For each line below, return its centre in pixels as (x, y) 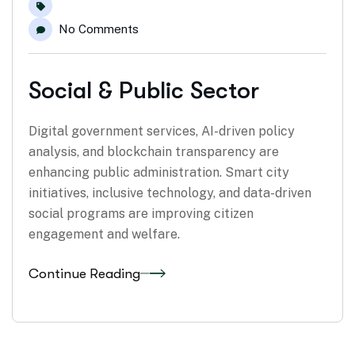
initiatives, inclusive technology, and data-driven (170, 193)
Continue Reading (84, 273)
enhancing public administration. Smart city (159, 173)
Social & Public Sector (144, 91)
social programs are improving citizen (141, 214)
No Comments (99, 29)
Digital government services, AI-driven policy (162, 132)
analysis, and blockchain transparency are (154, 152)
